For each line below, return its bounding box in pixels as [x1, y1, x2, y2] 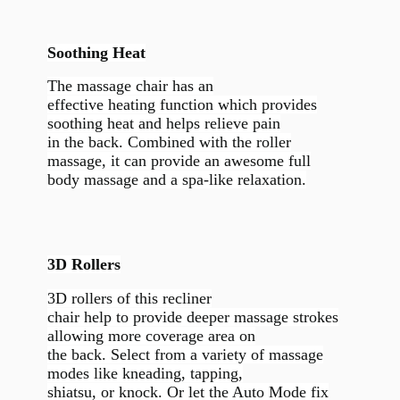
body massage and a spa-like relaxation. [46, 171, 306, 189]
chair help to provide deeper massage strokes [46, 307, 338, 326]
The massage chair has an [46, 77, 213, 96]
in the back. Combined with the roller [46, 133, 291, 152]
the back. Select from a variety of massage [46, 345, 323, 363]
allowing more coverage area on [46, 326, 255, 345]
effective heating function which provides [46, 96, 317, 114]
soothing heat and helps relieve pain [46, 114, 280, 133]
